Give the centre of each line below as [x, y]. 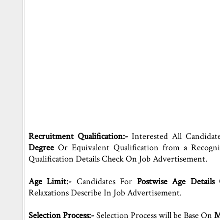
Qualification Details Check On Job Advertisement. [118, 159]
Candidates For [104, 181]
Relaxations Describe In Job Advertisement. [105, 193]
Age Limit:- [50, 181]
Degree [41, 148]
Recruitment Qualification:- [78, 136]
